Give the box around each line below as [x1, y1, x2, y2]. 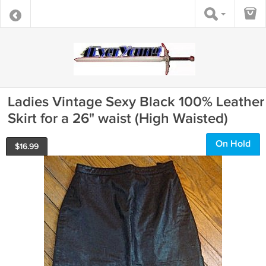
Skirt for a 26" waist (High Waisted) [8, 110, 228, 127]
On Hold [216, 138, 251, 150]
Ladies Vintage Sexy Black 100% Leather [8, 93, 264, 110]
